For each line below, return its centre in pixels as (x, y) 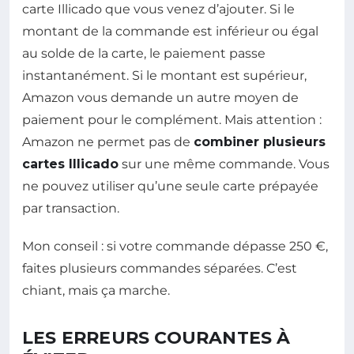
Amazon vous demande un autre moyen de (160, 98)
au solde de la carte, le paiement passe (144, 54)
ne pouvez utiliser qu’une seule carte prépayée (170, 186)
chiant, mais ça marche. (96, 291)
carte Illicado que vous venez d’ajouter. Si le (158, 9)
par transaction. (71, 209)
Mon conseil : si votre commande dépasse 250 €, (175, 247)
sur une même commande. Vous (224, 164)
